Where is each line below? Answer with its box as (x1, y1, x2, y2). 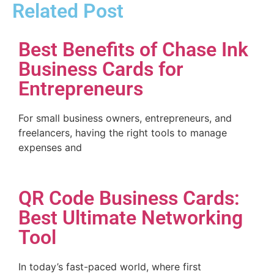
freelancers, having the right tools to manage (18, 126, 227, 139)
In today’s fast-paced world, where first (18, 260, 201, 273)
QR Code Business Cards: (18, 186, 240, 210)
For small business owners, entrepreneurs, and (18, 111, 232, 124)
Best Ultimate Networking (18, 206, 243, 229)
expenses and (18, 141, 82, 154)
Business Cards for (18, 57, 183, 81)
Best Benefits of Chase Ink (18, 37, 248, 61)
